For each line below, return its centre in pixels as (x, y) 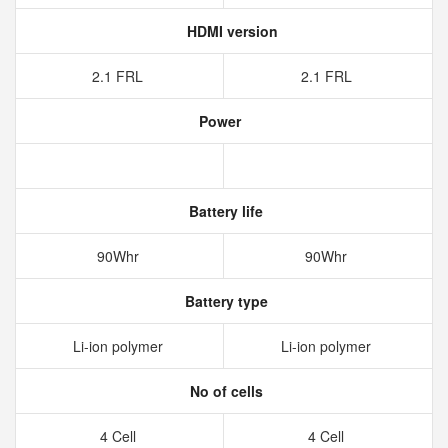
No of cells (224, 391)
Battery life (224, 211)
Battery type (224, 301)
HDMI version (230, 31)
